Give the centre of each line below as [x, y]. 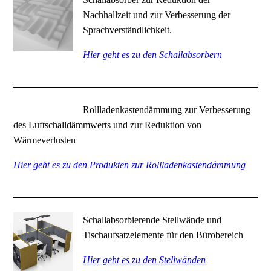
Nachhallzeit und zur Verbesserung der [156, 15]
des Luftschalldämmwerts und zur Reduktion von [108, 125]
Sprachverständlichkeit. [127, 30]
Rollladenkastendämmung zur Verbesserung [166, 109]
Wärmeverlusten [45, 140]
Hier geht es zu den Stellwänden [144, 260]
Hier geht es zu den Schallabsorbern [152, 54]
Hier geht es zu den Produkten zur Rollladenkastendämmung [130, 165]
